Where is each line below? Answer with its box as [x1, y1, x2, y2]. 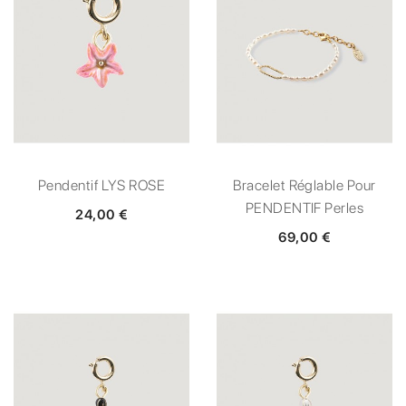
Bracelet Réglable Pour [233, 176, 376, 194]
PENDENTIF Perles [245, 198, 364, 217]
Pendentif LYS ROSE [37, 176, 166, 194]
